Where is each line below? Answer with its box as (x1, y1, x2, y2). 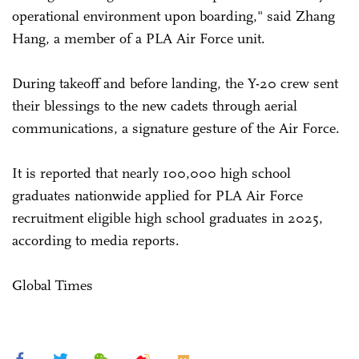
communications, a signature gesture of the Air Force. (12, 119, 340, 137)
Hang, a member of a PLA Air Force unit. (12, 29, 265, 47)
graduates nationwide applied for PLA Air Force (12, 186, 303, 204)
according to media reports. (12, 231, 179, 249)
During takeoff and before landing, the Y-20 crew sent (12, 74, 338, 92)
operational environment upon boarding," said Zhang (12, 6, 335, 25)
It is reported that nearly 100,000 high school (12, 163, 291, 182)
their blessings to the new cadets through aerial (12, 96, 297, 115)
